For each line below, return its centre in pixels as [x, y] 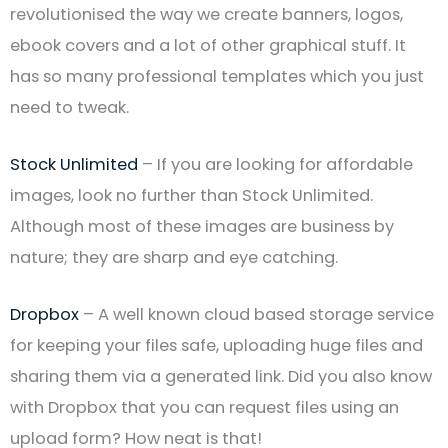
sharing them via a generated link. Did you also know [221, 377]
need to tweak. [69, 107]
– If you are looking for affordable [275, 165]
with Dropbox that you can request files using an [204, 408]
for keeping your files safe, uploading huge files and [216, 346]
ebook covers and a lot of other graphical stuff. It [208, 45]
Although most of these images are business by [202, 227]
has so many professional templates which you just [217, 76]
